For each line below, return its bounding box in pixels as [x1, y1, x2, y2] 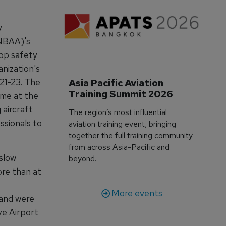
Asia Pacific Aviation [69, 76, 166, 89]
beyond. [69, 153, 97, 164]
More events [111, 187, 162, 199]
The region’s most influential [69, 106, 167, 118]
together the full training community [69, 130, 193, 141]
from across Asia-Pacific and [69, 141, 170, 152]
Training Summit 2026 [69, 87, 174, 100]
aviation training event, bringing [69, 118, 177, 129]
